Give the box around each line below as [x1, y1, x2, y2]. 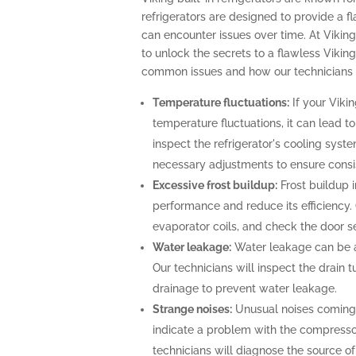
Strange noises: [152, 303, 232, 316]
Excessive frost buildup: [152, 179, 277, 192]
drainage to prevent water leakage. [152, 282, 337, 296]
